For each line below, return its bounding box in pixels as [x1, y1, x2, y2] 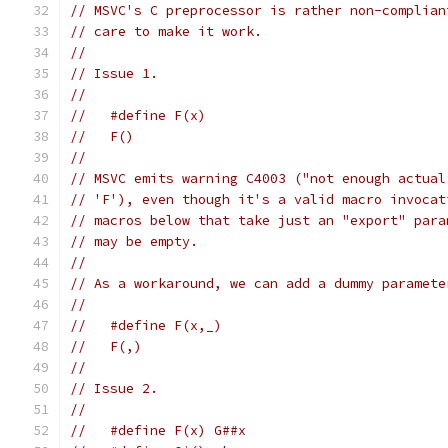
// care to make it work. [70, 23, 262, 40]
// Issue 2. [70, 380, 158, 397]
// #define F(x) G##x [70, 422, 246, 439]
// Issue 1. [70, 65, 158, 82]
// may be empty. [70, 233, 198, 250]
